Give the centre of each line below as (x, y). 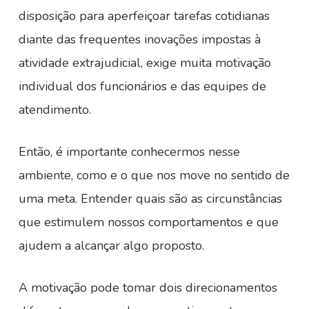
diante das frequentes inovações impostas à (139, 39)
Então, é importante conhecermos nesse (129, 152)
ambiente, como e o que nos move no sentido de (154, 175)
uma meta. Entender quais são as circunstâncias (150, 199)
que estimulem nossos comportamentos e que (148, 222)
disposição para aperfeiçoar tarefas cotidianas (144, 16)
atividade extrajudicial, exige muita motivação (144, 63)
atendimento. (54, 110)
